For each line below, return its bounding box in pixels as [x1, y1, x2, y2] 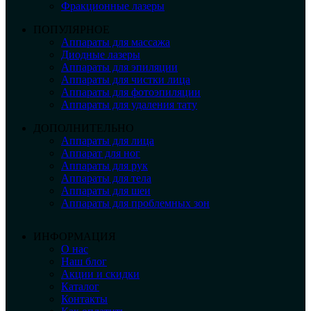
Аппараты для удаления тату [61, 98, 197, 110]
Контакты [61, 292, 108, 305]
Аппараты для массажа [61, 35, 170, 48]
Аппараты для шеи [61, 184, 151, 196]
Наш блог [61, 255, 107, 267]
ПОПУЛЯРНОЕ [33, 23, 110, 35]
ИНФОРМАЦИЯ [33, 230, 116, 242]
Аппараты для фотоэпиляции [61, 85, 201, 98]
